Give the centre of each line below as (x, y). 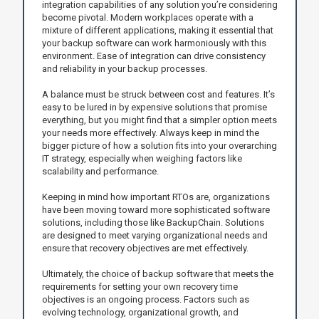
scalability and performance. (100, 171)
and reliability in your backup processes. (124, 68)
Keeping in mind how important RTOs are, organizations (156, 197)
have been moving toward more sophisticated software (156, 209)
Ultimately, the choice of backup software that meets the (157, 273)
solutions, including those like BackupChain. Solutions (153, 222)
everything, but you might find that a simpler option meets (159, 120)
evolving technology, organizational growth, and (140, 312)
